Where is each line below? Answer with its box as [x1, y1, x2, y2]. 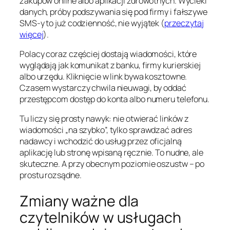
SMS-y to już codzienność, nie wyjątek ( [20, 17, 165, 29]
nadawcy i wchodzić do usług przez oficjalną [20, 136, 182, 147]
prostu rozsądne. [20, 169, 82, 181]
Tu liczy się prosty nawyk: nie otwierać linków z [20, 113, 189, 125]
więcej [20, 28, 44, 40]
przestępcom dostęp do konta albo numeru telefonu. [20, 93, 210, 105]
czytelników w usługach [20, 207, 181, 228]
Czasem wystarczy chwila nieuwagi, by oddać [20, 82, 186, 94]
